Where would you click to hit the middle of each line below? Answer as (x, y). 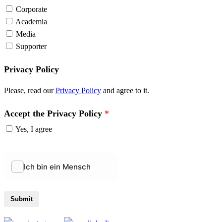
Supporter (31, 46)
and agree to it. (125, 90)
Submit (22, 199)
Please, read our (30, 90)
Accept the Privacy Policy (53, 113)
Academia (31, 21)
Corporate (31, 9)
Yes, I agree (34, 129)
